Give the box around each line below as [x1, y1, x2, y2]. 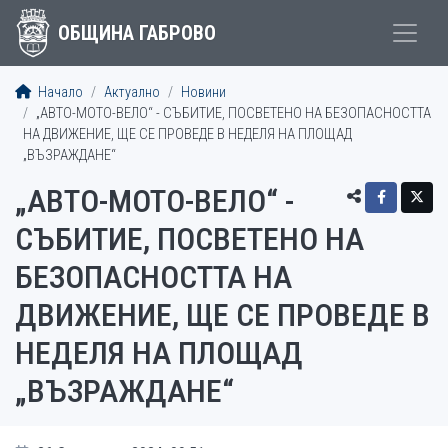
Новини [181, 84, 226, 101]
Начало [35, 84, 83, 101]
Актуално [104, 84, 160, 101]
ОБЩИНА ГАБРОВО [57, 21, 216, 45]
